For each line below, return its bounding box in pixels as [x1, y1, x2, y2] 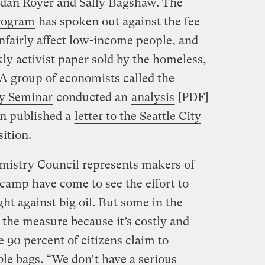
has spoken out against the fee [35, 14, 200, 28]
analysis [131, 90, 174, 104]
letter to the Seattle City [74, 109, 201, 123]
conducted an [53, 90, 131, 104]
